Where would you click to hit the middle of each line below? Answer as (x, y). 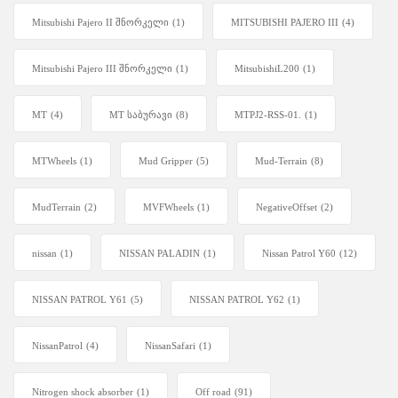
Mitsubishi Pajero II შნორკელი (100, 23)
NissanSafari (170, 346)
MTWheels (54, 161)
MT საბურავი (141, 115)
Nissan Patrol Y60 (299, 254)
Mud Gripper (166, 161)
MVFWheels (168, 207)
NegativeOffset (287, 207)
